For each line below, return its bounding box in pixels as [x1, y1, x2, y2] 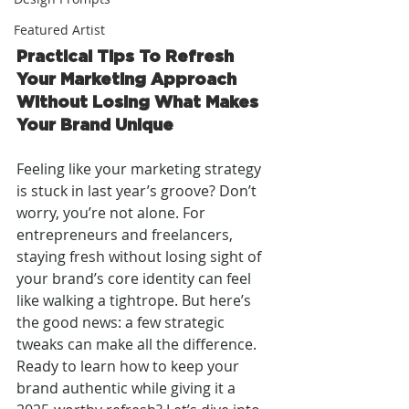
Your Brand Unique [16, 114, 173, 133]
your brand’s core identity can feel [16, 267, 255, 288]
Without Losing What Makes [16, 91, 263, 110]
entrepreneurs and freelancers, [16, 224, 236, 245]
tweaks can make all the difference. [16, 333, 260, 354]
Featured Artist [14, 21, 105, 38]
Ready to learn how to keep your [16, 355, 243, 376]
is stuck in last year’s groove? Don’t [16, 180, 260, 201]
